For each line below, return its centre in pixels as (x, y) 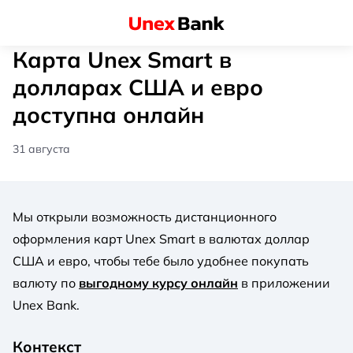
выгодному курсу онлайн (158, 282)
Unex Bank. (46, 305)
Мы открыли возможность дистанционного (145, 216)
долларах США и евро (138, 87)
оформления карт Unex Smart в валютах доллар (161, 238)
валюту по (46, 282)
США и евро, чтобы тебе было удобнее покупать (161, 260)
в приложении (284, 282)
